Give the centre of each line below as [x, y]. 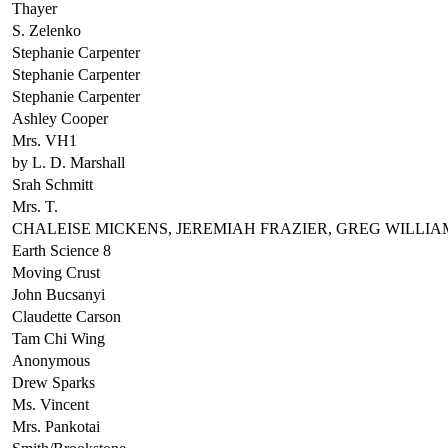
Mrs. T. [35, 206]
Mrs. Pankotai [56, 426]
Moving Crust [56, 272]
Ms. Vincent [50, 404]
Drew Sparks [53, 382]
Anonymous [51, 360]
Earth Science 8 [61, 250]
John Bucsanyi [58, 294]
